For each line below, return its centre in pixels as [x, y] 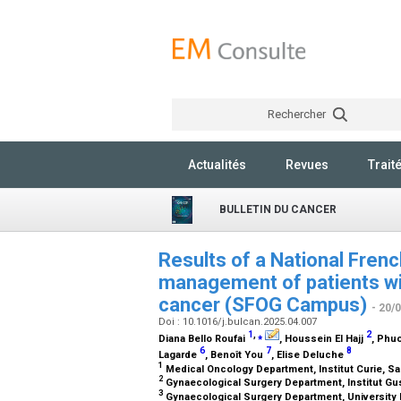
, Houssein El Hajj [323, 339]
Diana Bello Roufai [203, 339]
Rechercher [298, 114]
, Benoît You [235, 354]
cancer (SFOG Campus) [265, 305]
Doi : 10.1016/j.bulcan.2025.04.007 [239, 322]
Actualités [217, 165]
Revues [307, 165]
